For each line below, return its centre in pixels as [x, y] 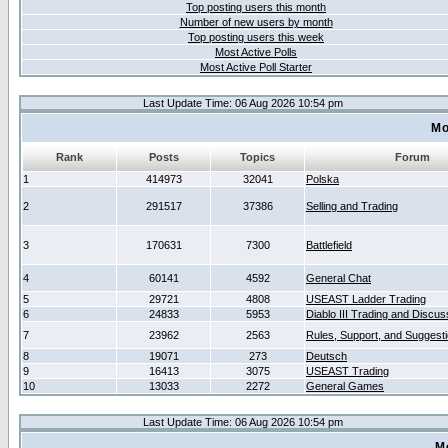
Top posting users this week [256, 37]
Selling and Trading [352, 206]
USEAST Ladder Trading [366, 299]
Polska [322, 179]
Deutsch [326, 356]
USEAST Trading [347, 371]
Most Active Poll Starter [256, 67]
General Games [345, 386]
